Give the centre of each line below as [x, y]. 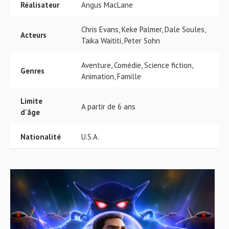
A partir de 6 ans [108, 107]
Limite [31, 101]
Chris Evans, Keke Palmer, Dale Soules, [143, 29]
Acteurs [33, 35]
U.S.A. [90, 137]
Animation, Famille [111, 76]
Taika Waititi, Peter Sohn [121, 41]
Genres [32, 71]
